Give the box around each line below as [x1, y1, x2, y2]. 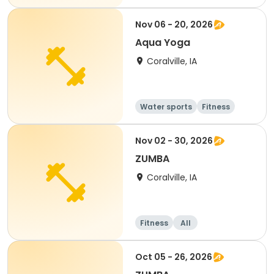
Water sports [140, 102, 192, 112]
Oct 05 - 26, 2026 [135, 251, 212, 263]
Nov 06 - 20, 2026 [135, 18, 213, 31]
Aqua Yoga [135, 35, 190, 50]
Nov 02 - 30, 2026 [135, 135, 213, 147]
